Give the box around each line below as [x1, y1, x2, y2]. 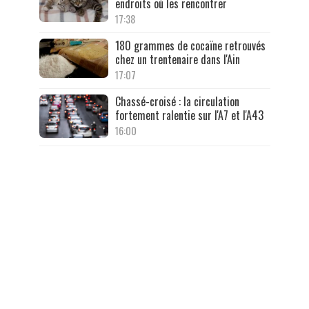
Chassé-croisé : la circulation [114, 93, 239, 110]
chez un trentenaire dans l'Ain [114, 51, 240, 68]
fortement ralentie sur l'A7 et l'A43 [114, 107, 263, 124]
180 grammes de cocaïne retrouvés [114, 37, 266, 54]
